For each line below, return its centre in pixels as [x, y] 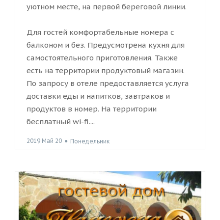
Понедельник [90, 141]
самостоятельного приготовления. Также [102, 58]
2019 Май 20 [44, 141]
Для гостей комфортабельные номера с [100, 32]
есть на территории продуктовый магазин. [106, 71]
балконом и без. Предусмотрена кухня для [106, 45]
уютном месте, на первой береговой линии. [107, 7]
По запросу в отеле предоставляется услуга [108, 83]
